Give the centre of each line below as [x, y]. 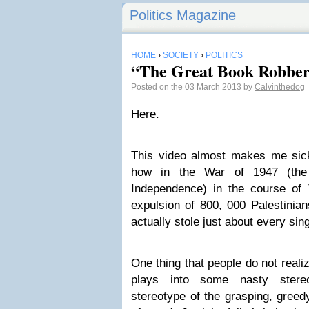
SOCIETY [181, 55]
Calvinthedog [280, 87]
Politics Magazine [183, 15]
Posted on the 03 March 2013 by [193, 87]
